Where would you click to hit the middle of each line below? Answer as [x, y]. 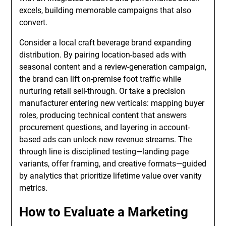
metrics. [34, 188]
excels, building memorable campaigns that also [105, 10]
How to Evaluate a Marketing [104, 212]
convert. [34, 22]
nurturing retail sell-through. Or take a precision [102, 91]
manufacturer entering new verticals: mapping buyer [112, 103]
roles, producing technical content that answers [103, 115]
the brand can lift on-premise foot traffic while [100, 79]
